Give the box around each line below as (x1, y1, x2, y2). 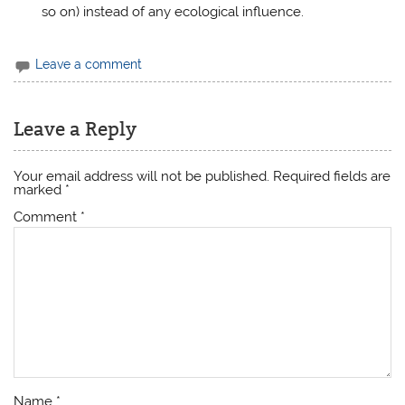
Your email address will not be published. (14, 167, 270, 184)
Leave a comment (35, 57, 143, 72)
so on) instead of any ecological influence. (41, 3, 304, 20)
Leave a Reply (14, 118, 137, 142)
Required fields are (273, 167, 391, 184)
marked (14, 181, 66, 198)
